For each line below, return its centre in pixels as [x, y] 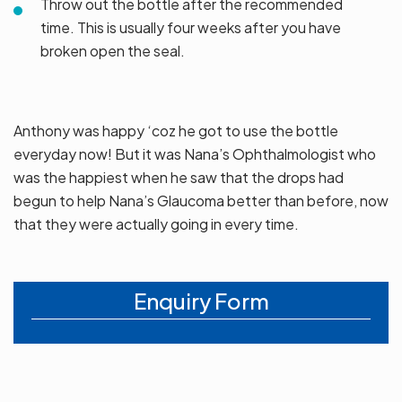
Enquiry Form [201, 301]
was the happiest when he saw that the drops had [179, 178]
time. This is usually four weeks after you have [191, 28]
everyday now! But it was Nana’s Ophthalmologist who [195, 154]
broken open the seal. [113, 51]
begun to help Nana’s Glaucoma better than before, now [201, 201]
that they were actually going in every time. [156, 224]
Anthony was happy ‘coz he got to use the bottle [176, 131]
